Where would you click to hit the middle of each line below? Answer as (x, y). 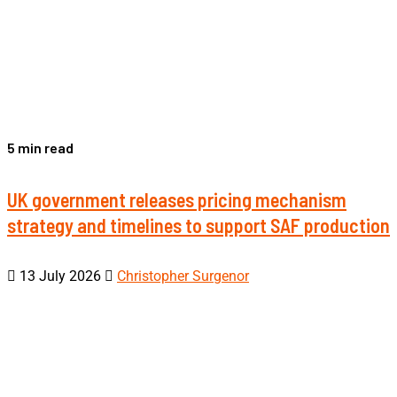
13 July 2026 (60, 276)
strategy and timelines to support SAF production (198, 225)
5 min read (40, 148)
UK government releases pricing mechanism (177, 199)
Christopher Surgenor (183, 276)
